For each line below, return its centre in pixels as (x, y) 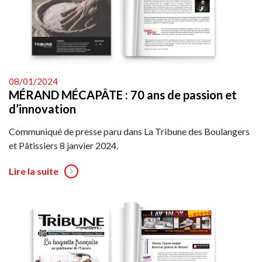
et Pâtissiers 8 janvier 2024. (63, 145)
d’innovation (42, 108)
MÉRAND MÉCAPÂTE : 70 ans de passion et (123, 94)
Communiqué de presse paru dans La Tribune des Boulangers (129, 131)
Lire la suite (34, 171)
